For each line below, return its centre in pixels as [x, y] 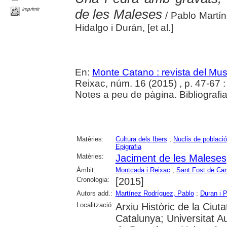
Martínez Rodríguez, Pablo [155, 193]
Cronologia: [93, 179]
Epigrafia [128, 146]
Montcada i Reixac [143, 170]
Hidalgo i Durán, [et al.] [124, 27]
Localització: [95, 205]
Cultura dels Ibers [141, 139]
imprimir [31, 9]
